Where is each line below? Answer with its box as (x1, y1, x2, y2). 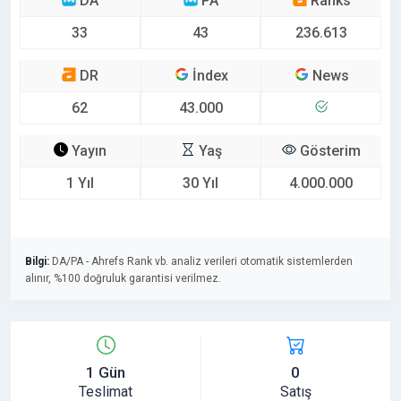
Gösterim (296, 141, 362, 159)
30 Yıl (183, 174, 218, 192)
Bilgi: (25, 254, 49, 268)
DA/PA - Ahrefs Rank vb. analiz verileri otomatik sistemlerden (49, 254, 353, 268)
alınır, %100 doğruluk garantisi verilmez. (25, 271, 221, 285)
